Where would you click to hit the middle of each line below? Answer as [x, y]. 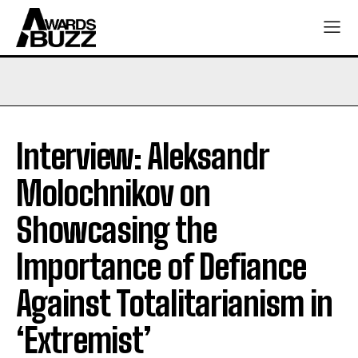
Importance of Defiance [161, 267]
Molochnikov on [113, 193]
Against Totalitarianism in [174, 303]
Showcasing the [116, 230]
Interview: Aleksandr [142, 156]
